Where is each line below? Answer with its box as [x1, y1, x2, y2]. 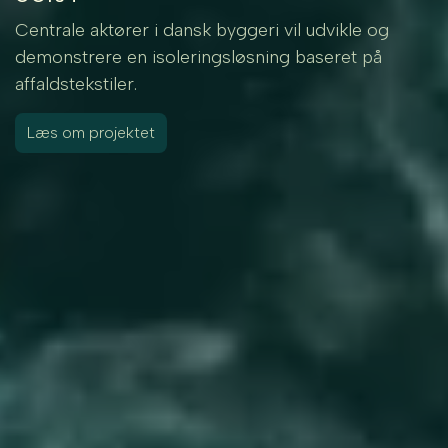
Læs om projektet [27, 123, 155, 142]
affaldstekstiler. [15, 73, 138, 95]
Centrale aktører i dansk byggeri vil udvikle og [15, 19, 390, 41]
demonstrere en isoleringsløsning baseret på [15, 46, 383, 68]
